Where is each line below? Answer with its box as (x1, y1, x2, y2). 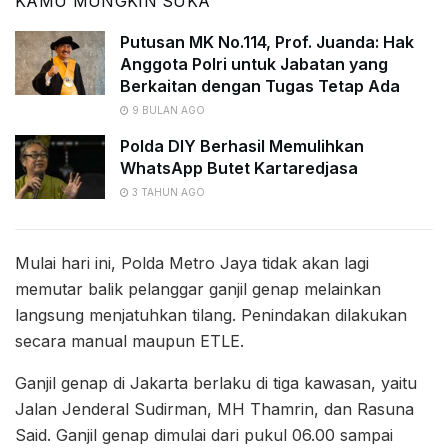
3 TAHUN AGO (129, 186, 205, 199)
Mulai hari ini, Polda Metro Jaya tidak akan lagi (15, 253, 369, 274)
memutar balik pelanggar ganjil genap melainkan (15, 279, 381, 300)
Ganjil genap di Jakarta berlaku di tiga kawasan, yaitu (15, 373, 417, 394)
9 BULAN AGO (129, 104, 205, 117)
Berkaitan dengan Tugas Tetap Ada (120, 76, 400, 97)
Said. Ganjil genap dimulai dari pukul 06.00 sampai (15, 425, 393, 446)
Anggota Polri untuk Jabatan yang (120, 54, 388, 75)
